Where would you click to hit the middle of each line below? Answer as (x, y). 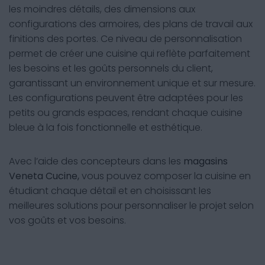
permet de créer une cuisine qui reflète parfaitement (130, 54)
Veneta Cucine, (44, 176)
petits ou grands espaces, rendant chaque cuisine (126, 113)
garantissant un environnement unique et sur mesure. (132, 83)
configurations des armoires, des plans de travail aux (131, 24)
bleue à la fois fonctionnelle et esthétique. (106, 127)
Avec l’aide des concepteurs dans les (96, 161)
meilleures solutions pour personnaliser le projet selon (131, 206)
